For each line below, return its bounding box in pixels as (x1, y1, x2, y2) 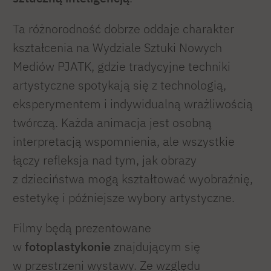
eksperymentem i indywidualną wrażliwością (13, 96, 253, 111)
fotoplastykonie (25, 239, 111, 255)
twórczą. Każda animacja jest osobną (13, 114, 212, 130)
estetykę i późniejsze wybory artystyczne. (13, 189, 235, 205)
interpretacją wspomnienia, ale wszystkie (13, 133, 235, 149)
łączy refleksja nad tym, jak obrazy (13, 152, 197, 168)
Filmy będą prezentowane (13, 220, 151, 236)
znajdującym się (111, 239, 200, 255)
